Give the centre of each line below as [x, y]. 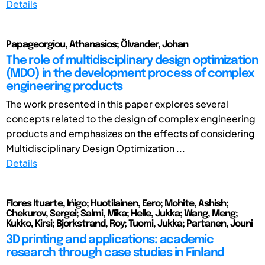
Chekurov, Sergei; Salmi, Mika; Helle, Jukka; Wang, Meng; [122, 214]
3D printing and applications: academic [110, 240]
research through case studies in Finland [115, 253]
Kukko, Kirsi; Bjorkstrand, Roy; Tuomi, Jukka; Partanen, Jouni [129, 224]
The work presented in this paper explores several [117, 104]
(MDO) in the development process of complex [130, 73]
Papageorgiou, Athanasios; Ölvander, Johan [97, 44]
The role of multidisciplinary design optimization [132, 60]
